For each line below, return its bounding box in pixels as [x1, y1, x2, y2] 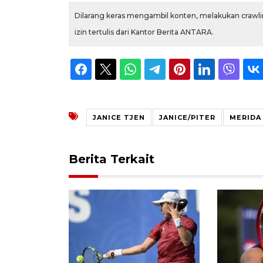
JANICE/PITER [159, 113, 215, 122]
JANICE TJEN [93, 113, 145, 122]
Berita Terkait [69, 151, 154, 166]
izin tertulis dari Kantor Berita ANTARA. [75, 27, 214, 36]
